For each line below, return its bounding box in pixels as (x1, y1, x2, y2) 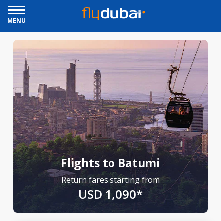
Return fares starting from (61, 174, 160, 185)
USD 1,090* (78, 186, 143, 202)
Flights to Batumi (61, 155, 160, 171)
